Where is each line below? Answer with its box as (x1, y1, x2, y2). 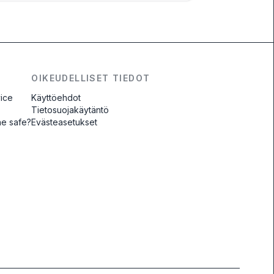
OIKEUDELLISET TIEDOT (31, 73, 150, 83)
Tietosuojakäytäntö (31, 105, 109, 115)
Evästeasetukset (31, 117, 98, 127)
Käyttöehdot (31, 92, 81, 103)
